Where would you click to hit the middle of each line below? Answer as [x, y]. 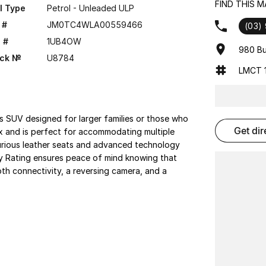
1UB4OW [64, 41]
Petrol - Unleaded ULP [90, 8]
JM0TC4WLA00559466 [94, 25]
